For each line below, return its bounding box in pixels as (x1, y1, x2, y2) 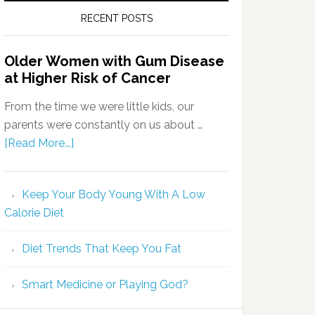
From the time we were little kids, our (4, 100, 194, 113)
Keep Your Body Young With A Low (22, 188, 205, 201)
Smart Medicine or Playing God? (22, 278, 188, 291)
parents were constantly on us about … (4, 118, 202, 131)
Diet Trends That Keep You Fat (22, 242, 181, 255)
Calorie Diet (4, 206, 64, 219)
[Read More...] (4, 136, 74, 150)
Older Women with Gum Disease (4, 53, 224, 70)
